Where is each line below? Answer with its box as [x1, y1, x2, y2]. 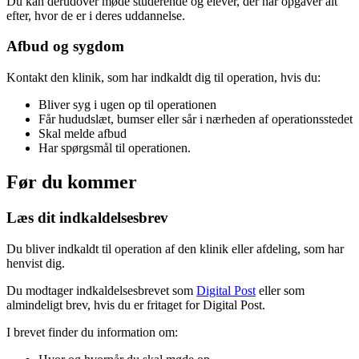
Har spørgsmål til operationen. [38, 140, 191, 155]
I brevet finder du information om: [6, 325, 178, 339]
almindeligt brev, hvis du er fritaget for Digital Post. [6, 297, 265, 312]
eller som [256, 283, 305, 297]
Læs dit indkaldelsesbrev [6, 208, 168, 226]
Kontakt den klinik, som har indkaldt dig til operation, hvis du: [6, 70, 321, 84]
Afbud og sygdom [6, 38, 124, 55]
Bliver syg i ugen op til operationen [38, 97, 216, 111]
